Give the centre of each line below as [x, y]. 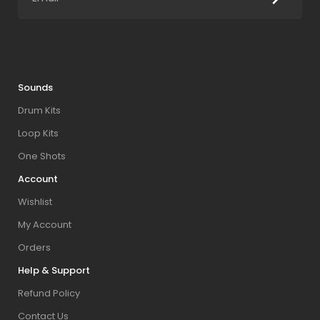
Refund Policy [49, 294]
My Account [45, 225]
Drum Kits [39, 111]
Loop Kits [38, 134]
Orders [34, 248]
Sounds [35, 88]
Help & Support [54, 271]
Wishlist [35, 202]
